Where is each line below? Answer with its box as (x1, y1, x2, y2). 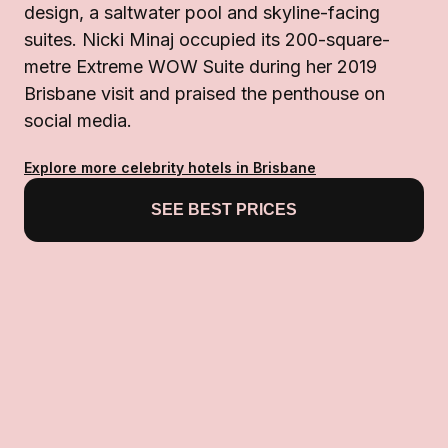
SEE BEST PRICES (151, 201, 297, 219)
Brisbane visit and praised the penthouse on (24, 83, 385, 105)
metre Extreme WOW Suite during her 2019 (24, 56, 377, 78)
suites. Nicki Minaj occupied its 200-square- (24, 29, 390, 51)
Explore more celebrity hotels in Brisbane (24, 159, 316, 177)
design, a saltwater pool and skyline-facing (24, 2, 380, 24)
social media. (24, 110, 132, 132)
